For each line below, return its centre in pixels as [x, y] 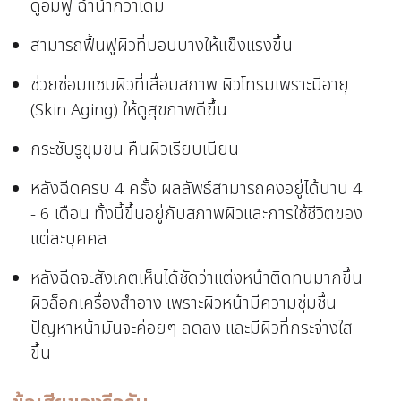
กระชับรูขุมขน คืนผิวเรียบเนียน [135, 149]
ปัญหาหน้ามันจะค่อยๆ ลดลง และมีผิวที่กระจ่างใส [192, 328]
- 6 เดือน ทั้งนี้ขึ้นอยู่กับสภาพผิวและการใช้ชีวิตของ [197, 213]
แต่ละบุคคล [69, 239]
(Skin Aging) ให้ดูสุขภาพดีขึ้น [129, 110]
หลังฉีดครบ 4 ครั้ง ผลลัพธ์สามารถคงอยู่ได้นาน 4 [197, 188]
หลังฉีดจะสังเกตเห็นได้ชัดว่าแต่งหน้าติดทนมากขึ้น [197, 278]
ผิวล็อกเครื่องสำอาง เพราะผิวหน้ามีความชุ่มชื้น [184, 303]
